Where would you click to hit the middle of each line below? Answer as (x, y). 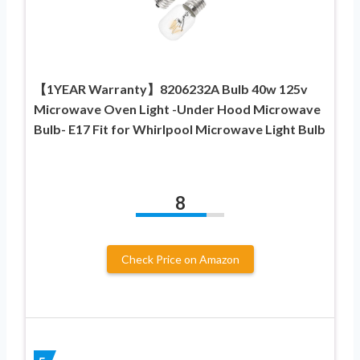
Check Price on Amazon (180, 259)
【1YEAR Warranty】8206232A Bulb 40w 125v (171, 88)
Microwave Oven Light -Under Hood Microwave (177, 108)
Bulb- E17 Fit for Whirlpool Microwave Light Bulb (180, 129)
